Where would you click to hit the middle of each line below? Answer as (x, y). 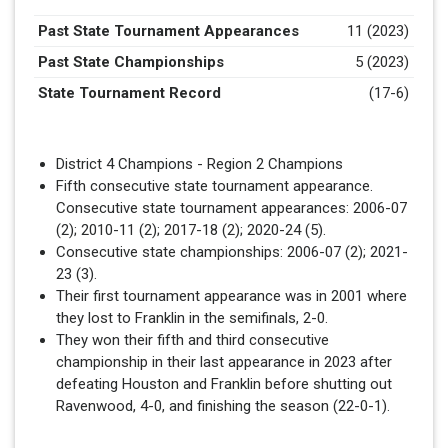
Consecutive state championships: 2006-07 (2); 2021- (232, 251)
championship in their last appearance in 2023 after (224, 361)
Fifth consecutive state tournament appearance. (215, 185)
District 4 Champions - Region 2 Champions (200, 163)
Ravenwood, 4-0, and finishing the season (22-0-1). (223, 405)
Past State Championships (131, 61)
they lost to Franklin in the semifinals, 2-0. (192, 317)
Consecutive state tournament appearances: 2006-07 (232, 207)
